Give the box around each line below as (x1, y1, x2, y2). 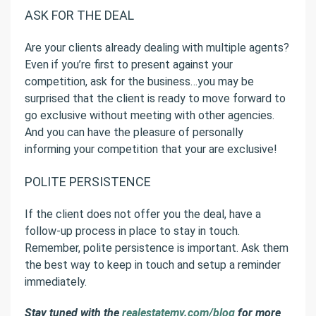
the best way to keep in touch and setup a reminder (25, 258, 281, 272)
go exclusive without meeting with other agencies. (25, 109, 274, 123)
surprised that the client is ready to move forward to (25, 92, 286, 106)
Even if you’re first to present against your (25, 58, 233, 72)
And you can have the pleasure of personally (25, 126, 243, 140)
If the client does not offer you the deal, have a (25, 207, 261, 221)
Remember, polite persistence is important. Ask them (25, 241, 288, 255)
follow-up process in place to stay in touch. (25, 224, 240, 238)
